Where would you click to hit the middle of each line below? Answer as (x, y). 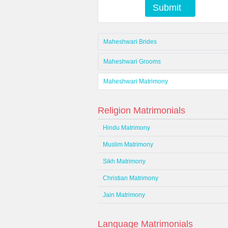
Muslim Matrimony (128, 145)
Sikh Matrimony (124, 161)
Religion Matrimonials (141, 110)
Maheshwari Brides (130, 42)
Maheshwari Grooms (132, 62)
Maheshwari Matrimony (136, 81)
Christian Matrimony (131, 178)
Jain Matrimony (124, 195)
